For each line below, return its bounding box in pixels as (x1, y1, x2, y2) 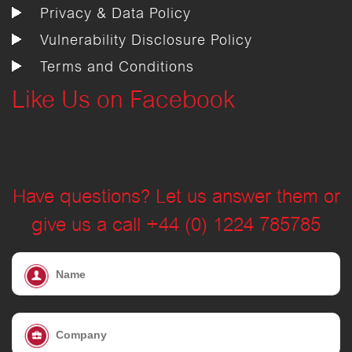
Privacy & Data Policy (40, 7, 191, 22)
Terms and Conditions (40, 60, 194, 75)
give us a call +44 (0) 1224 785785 (31, 216, 321, 236)
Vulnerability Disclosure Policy (40, 34, 252, 49)
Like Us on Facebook (12, 90, 235, 114)
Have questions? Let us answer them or (12, 188, 340, 208)
